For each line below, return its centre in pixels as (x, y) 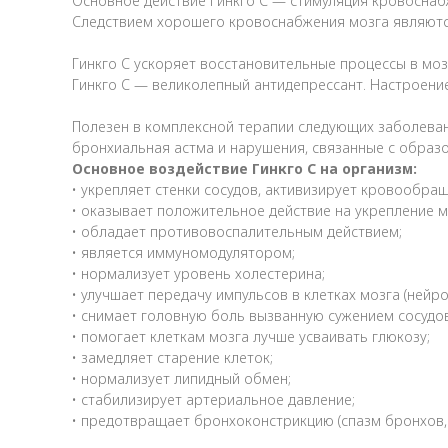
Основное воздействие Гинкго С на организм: (244, 168)
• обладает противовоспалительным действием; (237, 231)
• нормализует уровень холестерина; (198, 273)
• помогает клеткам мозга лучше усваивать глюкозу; (251, 336)
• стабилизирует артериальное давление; (213, 399)
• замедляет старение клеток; (172, 357)
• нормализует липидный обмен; (181, 378)
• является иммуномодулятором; (183, 252)
